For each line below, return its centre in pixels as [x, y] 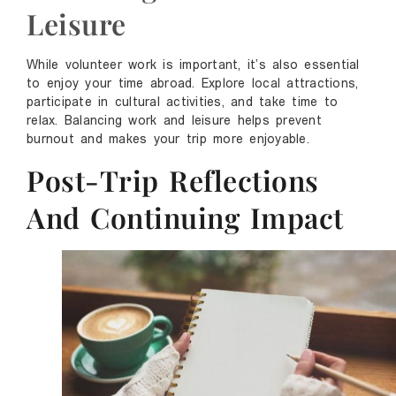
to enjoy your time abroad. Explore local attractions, [193, 84]
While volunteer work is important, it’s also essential [193, 65]
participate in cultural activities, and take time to [182, 103]
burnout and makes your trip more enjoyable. [168, 140]
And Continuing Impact [185, 217]
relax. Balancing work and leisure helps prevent [174, 121]
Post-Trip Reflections [173, 179]
